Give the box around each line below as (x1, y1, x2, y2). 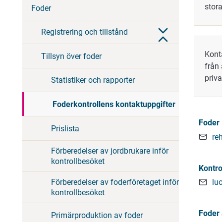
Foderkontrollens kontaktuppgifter (53, 99, 175, 109)
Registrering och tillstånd (41, 27, 128, 37)
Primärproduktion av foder (51, 210, 143, 220)
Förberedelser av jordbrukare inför (51, 146, 168, 156)
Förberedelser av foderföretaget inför (51, 177, 179, 187)
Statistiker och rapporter (51, 75, 135, 85)
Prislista (51, 123, 79, 133)
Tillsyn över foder (41, 51, 102, 61)
